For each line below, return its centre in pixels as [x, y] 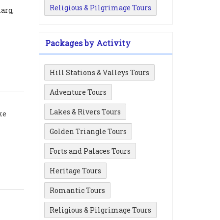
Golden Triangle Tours [88, 131]
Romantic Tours [77, 190]
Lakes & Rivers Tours [85, 112]
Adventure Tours [78, 92]
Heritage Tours [75, 171]
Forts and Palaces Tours [90, 151]
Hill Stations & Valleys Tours [99, 72]
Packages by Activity [88, 43]
